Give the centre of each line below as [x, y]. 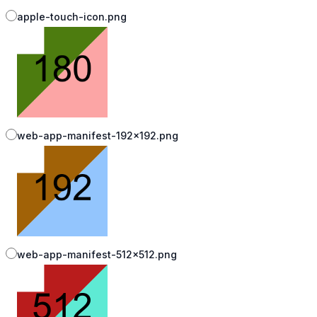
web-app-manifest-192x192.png [98, 136]
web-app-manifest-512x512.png [97, 255]
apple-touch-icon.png [72, 17]
